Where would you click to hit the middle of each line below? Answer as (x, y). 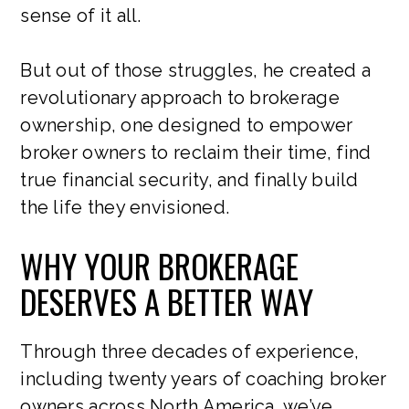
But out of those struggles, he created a (196, 70)
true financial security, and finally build (189, 179)
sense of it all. (81, 15)
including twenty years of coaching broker (204, 378)
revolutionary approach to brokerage (180, 97)
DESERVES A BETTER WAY (167, 301)
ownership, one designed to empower (187, 125)
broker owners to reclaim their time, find (196, 152)
